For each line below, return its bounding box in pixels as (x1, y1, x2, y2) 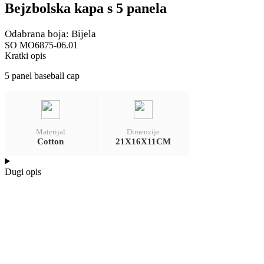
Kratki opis (5, 50, 46, 61)
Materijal (35, 127, 65, 136)
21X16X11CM (115, 136, 171, 146)
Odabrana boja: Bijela (5, 28, 96, 39)
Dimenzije (126, 127, 160, 136)
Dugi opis (5, 166, 41, 177)
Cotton (37, 136, 64, 146)
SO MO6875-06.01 (5, 39, 78, 50)
